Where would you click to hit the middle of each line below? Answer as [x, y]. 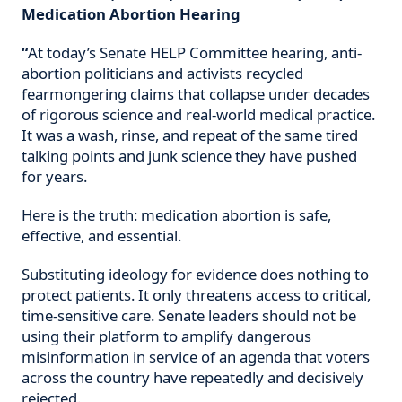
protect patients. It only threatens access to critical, [196, 295]
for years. [54, 177]
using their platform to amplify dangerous [166, 336]
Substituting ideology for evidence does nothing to [195, 275]
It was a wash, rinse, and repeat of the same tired [189, 135]
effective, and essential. [101, 236]
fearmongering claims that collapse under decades [195, 94]
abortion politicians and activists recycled [162, 74]
